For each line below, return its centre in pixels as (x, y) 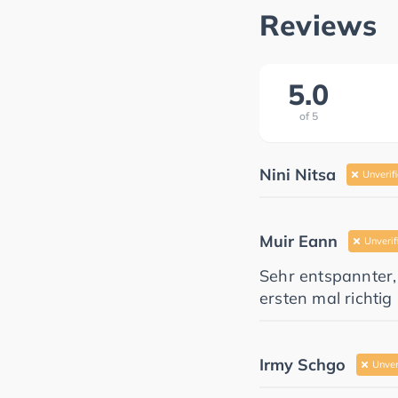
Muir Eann (298, 241)
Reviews (318, 24)
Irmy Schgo (302, 364)
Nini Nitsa (298, 174)
